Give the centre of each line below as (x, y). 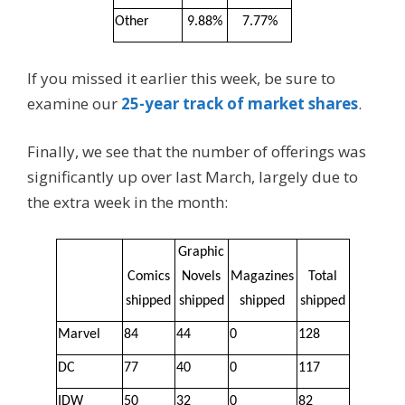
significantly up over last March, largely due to (193, 177)
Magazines (262, 276)
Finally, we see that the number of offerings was (197, 152)
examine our (74, 103)
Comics (148, 276)
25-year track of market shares (240, 103)
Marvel (79, 334)
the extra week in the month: (127, 202)
